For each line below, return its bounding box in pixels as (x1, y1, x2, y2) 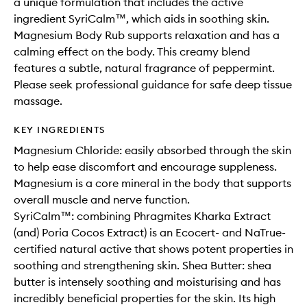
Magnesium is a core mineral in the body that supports (14, 176, 291, 191)
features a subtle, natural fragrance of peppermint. (14, 61, 275, 75)
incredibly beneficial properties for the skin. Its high (14, 291, 275, 306)
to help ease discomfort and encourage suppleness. (14, 160, 277, 174)
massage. (14, 94, 62, 108)
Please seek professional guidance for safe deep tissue (14, 77, 292, 92)
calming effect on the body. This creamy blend (14, 45, 250, 59)
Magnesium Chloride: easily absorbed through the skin (14, 143, 291, 158)
